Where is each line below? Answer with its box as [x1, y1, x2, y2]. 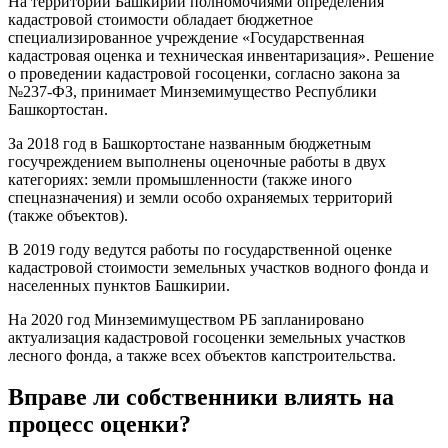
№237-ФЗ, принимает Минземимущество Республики [8, 82, 377, 100]
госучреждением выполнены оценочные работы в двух [8, 152, 386, 170]
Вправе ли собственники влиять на [8, 384, 394, 411]
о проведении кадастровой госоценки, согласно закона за [8, 64, 400, 82]
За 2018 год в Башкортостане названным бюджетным [8, 134, 371, 152]
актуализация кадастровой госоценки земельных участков [8, 328, 406, 346]
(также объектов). [8, 206, 128, 224]
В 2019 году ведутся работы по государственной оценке [8, 240, 392, 258]
